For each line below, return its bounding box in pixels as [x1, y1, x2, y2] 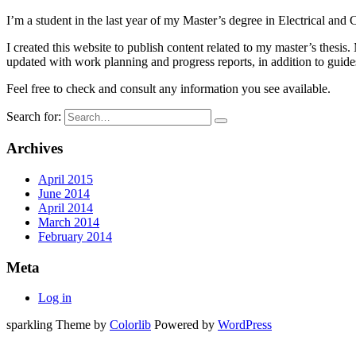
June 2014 [38, 187, 90, 201]
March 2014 [38, 215, 99, 230]
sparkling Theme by [6, 318, 110, 332]
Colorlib [110, 318, 151, 332]
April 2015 [38, 172, 93, 187]
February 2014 [38, 230, 112, 244]
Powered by [151, 318, 218, 332]
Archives [6, 140, 63, 157]
